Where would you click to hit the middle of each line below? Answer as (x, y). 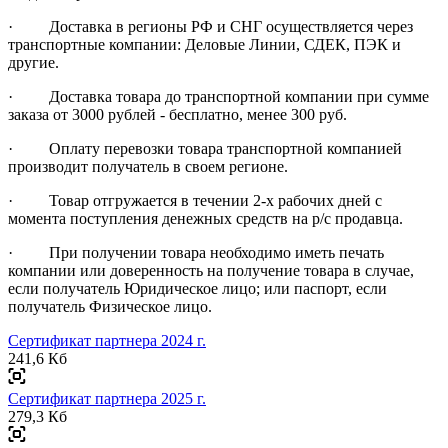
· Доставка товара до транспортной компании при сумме (218, 96)
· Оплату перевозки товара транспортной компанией (205, 148)
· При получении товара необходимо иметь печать (196, 252)
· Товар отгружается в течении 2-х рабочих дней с (195, 200)
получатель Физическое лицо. (110, 306)
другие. (33, 62)
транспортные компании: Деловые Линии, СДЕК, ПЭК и (204, 44)
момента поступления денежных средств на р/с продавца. (205, 218)
